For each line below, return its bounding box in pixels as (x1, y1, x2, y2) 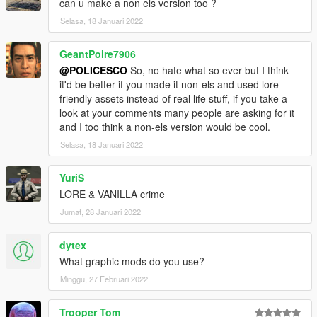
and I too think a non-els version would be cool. (59, 119, 270, 134)
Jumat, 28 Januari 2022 (60, 205, 141, 217)
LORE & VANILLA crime (59, 186, 165, 201)
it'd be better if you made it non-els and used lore (59, 76, 279, 91)
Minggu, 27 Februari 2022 (60, 272, 148, 284)
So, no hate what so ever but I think (127, 62, 289, 77)
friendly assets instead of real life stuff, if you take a (59, 91, 287, 105)
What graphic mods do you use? (59, 253, 204, 268)
